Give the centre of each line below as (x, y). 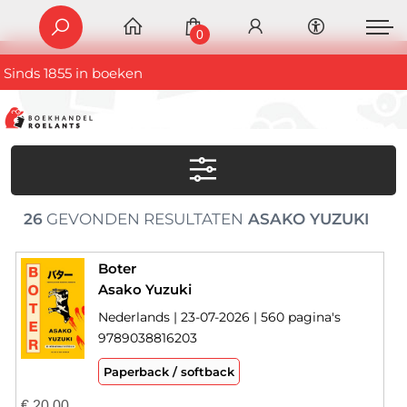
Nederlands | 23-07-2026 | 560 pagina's (219, 318)
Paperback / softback (169, 372)
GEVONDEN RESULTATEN (143, 219)
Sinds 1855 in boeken (74, 74)
